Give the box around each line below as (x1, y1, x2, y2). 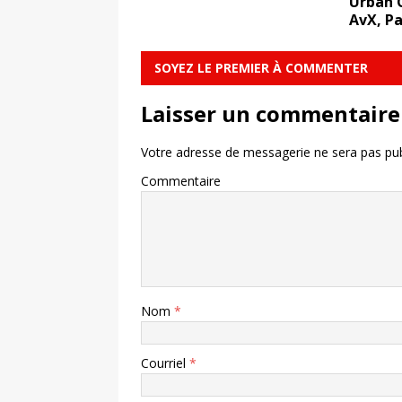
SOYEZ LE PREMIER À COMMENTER (154, 59, 368, 77)
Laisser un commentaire (141, 99, 400, 129)
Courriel (141, 354, 189, 372)
